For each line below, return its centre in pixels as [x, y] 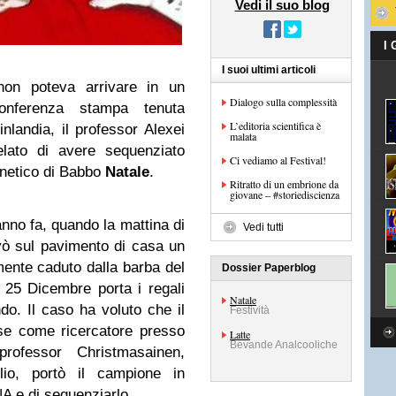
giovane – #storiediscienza [285, 194]
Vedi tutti [263, 227]
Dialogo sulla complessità [283, 102]
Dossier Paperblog [269, 268]
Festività [250, 310]
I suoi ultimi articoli [269, 70]
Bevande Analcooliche [284, 345]
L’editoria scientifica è [275, 126]
